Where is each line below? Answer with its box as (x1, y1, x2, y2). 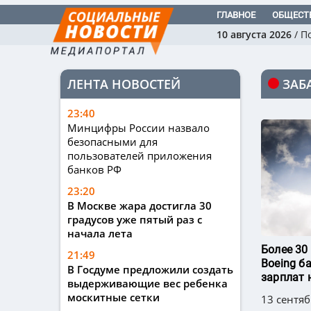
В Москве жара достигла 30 (67, 199, 212, 213)
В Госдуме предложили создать (67, 262, 233, 277)
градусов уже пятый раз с (67, 212, 202, 227)
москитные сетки (67, 290, 160, 305)
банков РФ (67, 162, 121, 177)
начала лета (67, 226, 133, 241)
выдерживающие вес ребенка (67, 276, 228, 291)
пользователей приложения (67, 149, 212, 163)
